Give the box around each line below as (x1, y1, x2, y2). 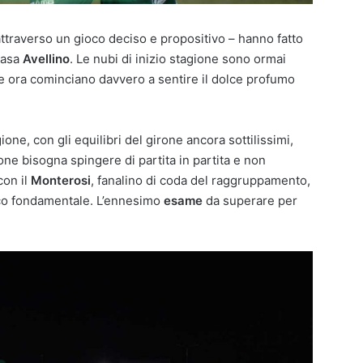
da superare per (203, 193, 297, 209)
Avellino (23, 51, 70, 67)
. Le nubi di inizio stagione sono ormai (70, 51, 286, 67)
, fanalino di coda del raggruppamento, (91, 173, 310, 189)
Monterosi (31, 173, 91, 189)
